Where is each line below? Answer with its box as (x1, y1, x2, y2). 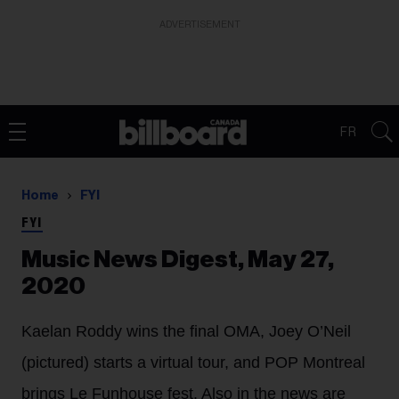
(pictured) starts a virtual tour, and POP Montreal (21, 354, 365, 371)
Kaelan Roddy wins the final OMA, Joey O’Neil (21, 322, 351, 340)
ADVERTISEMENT (159, 20, 240, 29)
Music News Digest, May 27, (21, 248, 334, 272)
